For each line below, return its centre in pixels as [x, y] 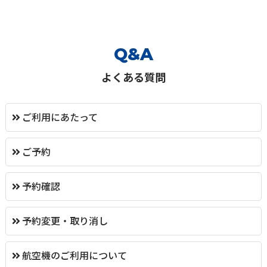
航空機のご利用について [74, 255]
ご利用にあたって [60, 117]
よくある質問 [133, 77]
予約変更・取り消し [65, 220]
